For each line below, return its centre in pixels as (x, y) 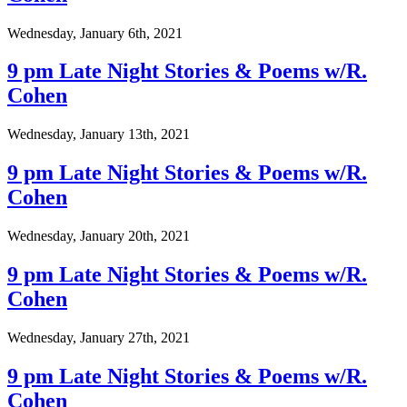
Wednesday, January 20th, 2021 (99, 236)
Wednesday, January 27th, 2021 (99, 337)
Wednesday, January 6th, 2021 (95, 33)
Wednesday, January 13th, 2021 (99, 134)
